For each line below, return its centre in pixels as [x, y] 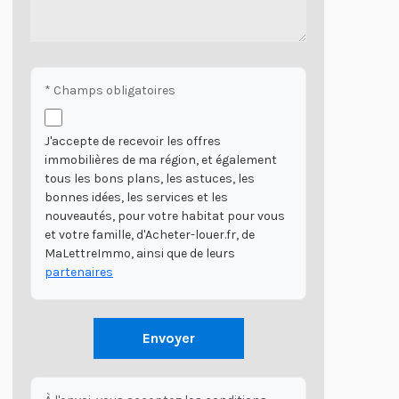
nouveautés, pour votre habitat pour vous [165, 216]
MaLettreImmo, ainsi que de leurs [140, 253]
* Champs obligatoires [110, 90]
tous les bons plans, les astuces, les [150, 178]
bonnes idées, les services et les [136, 197]
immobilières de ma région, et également [161, 159]
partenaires [79, 272]
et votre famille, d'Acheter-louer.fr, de [150, 234]
